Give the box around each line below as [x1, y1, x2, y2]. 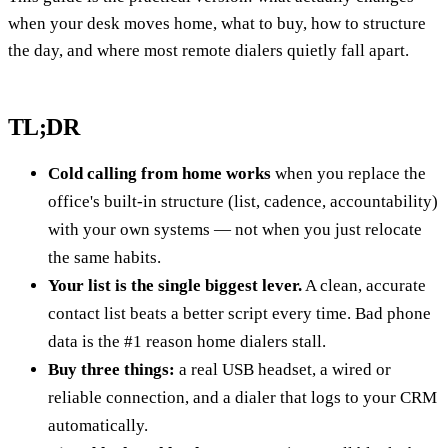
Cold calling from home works [48, 163, 271, 183]
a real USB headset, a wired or [175, 359, 391, 379]
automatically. [48, 415, 148, 435]
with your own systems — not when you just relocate [48, 219, 422, 239]
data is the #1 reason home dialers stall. [48, 331, 326, 351]
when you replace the [271, 163, 426, 183]
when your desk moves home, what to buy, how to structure [8, 13, 426, 33]
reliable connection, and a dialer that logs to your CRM [48, 387, 437, 407]
